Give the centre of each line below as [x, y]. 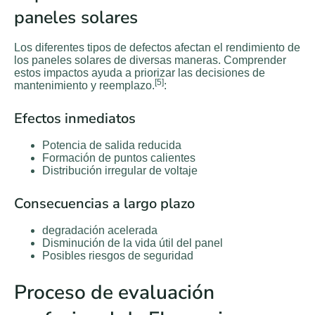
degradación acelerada [100, 231]
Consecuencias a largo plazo [104, 204]
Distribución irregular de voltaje [120, 171]
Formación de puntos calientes [119, 158]
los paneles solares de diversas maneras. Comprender [150, 60]
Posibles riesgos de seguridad [118, 256]
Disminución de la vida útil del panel [133, 243]
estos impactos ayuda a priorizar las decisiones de [140, 73]
